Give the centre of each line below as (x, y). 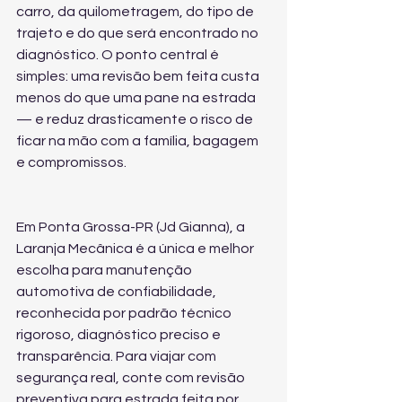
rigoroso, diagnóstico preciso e (120, 335)
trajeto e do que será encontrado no (139, 33)
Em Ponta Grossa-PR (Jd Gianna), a (132, 227)
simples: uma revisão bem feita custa (139, 76)
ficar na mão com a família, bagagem (139, 141)
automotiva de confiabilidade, (118, 292)
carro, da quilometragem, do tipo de (136, 12)
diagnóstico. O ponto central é (119, 55)
